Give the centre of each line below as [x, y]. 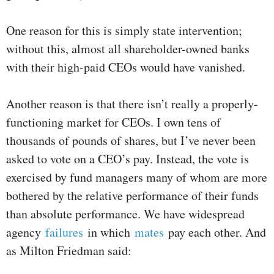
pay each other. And [217, 232]
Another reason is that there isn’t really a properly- [132, 104]
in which [111, 232]
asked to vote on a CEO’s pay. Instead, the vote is [128, 159]
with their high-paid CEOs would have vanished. [126, 67]
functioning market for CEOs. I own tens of [113, 122]
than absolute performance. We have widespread [125, 214]
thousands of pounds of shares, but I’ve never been [131, 141]
